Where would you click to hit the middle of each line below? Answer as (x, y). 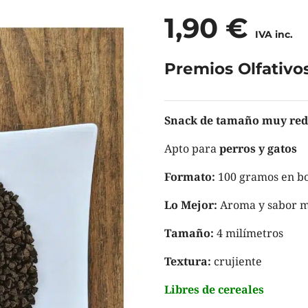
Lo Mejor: (191, 205)
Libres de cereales (214, 289)
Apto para (192, 148)
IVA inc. (274, 34)
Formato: (190, 176)
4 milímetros (249, 233)
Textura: (188, 261)
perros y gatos (258, 148)
